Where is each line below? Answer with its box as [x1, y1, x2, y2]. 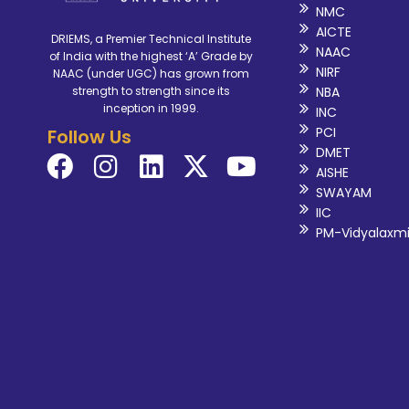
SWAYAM [315, 184, 372, 203]
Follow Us [47, 124, 131, 151]
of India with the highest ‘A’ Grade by [48, 48, 253, 65]
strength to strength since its [71, 83, 230, 100]
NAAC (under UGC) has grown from [52, 66, 249, 82]
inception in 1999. [102, 100, 199, 117]
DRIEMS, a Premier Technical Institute [50, 31, 251, 47]
